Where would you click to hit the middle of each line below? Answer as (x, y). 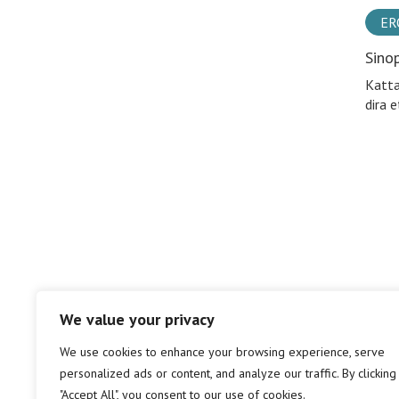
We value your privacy (137, 319)
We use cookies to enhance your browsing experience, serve (222, 352)
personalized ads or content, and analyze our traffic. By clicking (228, 373)
